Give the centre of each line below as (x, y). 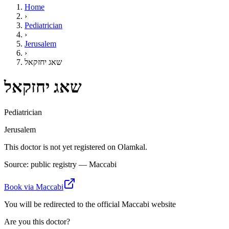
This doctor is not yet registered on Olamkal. (76, 147)
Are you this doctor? (37, 221)
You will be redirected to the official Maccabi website (90, 204)
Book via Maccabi (34, 187)
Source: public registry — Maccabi (60, 164)
